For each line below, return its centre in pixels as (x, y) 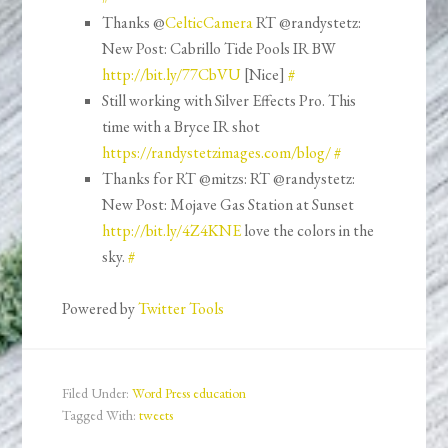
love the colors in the (308, 231)
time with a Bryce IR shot (181, 127)
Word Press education (189, 393)
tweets (156, 415)
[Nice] (265, 75)
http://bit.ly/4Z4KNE (172, 231)
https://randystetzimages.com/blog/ (217, 153)
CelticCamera (209, 23)
